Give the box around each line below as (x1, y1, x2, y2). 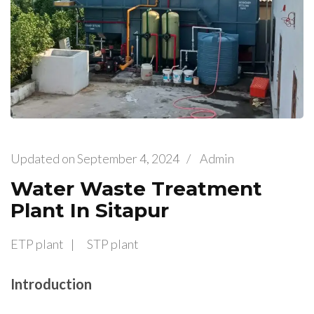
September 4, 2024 (77, 150, 179, 166)
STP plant (87, 236, 139, 252)
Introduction (11, 275, 92, 293)
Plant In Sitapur (11, 198, 169, 222)
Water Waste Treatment (11, 176, 262, 200)
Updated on (11, 150, 77, 166)
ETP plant (11, 236, 64, 252)
